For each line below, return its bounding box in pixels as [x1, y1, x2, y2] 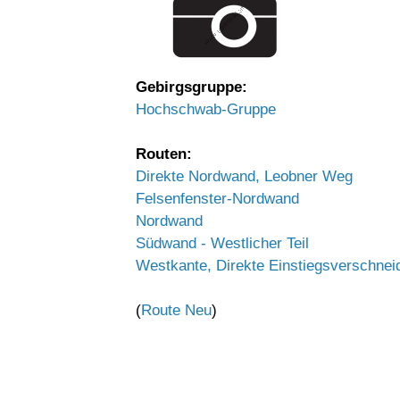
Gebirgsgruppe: [136, 79, 247, 96]
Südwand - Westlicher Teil [136, 235, 309, 252]
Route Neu [141, 302, 212, 319]
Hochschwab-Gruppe [136, 101, 276, 118]
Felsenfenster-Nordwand [136, 190, 299, 207]
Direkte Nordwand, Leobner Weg [136, 168, 353, 185]
